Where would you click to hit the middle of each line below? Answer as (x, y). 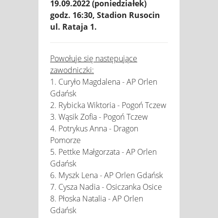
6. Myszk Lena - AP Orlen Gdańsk (107, 175)
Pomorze (65, 140)
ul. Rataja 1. (73, 27)
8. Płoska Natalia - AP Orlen (97, 198)
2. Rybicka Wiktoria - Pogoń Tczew (108, 105)
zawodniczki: (72, 70)
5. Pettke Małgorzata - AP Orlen (103, 152)
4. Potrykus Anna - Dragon (94, 128)
